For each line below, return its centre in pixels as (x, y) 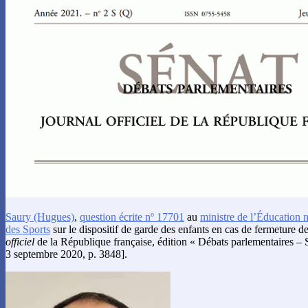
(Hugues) (53, 217)
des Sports (28, 229)
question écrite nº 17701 (132, 217)
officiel (20, 241)
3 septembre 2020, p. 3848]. (66, 254)
